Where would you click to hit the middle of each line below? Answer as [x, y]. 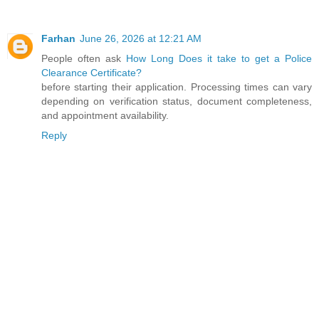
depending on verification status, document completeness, [177, 101]
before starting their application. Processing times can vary [177, 87]
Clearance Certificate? [91, 73]
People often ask [84, 59]
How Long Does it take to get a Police [219, 59]
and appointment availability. [105, 116]
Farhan [58, 39]
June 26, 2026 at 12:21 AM [141, 39]
